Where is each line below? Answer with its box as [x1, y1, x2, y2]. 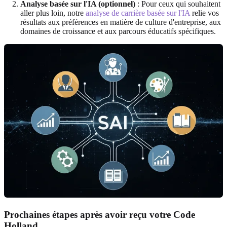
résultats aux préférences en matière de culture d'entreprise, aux [20, 18, 221, 27]
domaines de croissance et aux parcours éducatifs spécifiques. [20, 27, 216, 36]
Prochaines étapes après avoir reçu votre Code [4, 209, 195, 220]
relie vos [190, 9, 219, 18]
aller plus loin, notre [20, 9, 86, 18]
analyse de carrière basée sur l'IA [86, 9, 190, 18]
